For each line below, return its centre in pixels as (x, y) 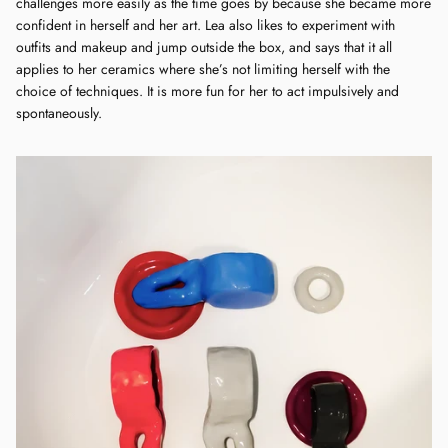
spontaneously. (59, 113)
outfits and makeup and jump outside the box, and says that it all (204, 47)
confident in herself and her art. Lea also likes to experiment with (205, 25)
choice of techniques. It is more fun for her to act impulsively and (207, 91)
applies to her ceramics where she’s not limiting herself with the (203, 69)
